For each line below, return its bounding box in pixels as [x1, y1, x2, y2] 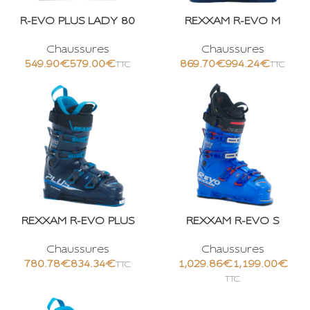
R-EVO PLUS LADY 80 [20, 16, 135, 27]
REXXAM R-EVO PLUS [21, 216, 134, 227]
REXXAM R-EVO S [186, 216, 279, 227]
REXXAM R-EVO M [185, 16, 280, 27]
